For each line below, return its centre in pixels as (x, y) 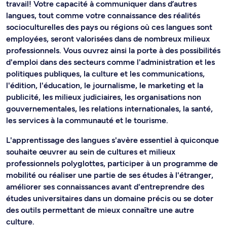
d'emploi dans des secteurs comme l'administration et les (110, 62)
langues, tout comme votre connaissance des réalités (103, 16)
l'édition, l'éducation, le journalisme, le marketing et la (105, 86)
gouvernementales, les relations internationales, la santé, (109, 109)
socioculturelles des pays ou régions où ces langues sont (109, 27)
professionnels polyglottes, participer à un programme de (112, 164)
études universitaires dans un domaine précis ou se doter (110, 199)
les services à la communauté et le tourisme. (87, 121)
